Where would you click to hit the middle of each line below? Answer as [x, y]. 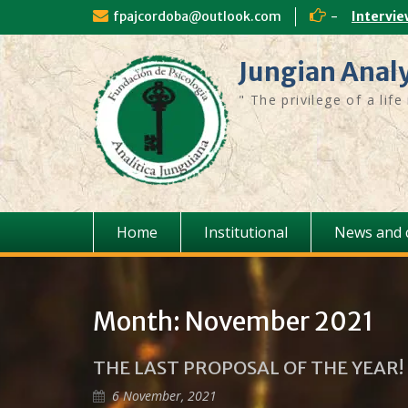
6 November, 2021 [164, 396]
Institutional [246, 232]
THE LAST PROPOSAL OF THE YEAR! [248, 367]
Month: [139, 321]
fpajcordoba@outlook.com [197, 16]
